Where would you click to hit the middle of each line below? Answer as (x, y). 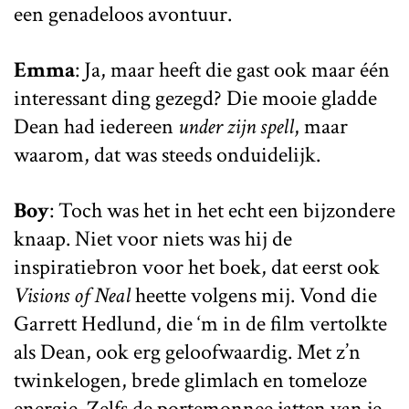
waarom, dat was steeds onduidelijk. (167, 154)
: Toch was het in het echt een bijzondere (222, 210)
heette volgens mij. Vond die (254, 295)
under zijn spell (236, 126)
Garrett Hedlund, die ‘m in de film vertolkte (200, 323)
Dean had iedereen (96, 126)
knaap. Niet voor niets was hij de (153, 238)
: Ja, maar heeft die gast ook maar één (232, 69)
